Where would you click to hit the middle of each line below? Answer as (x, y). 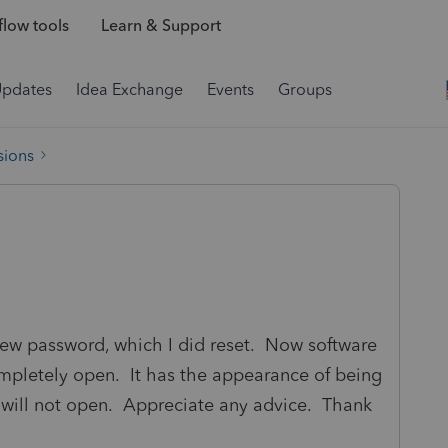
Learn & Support (160, 26)
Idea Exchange (129, 89)
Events (230, 89)
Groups (305, 89)
